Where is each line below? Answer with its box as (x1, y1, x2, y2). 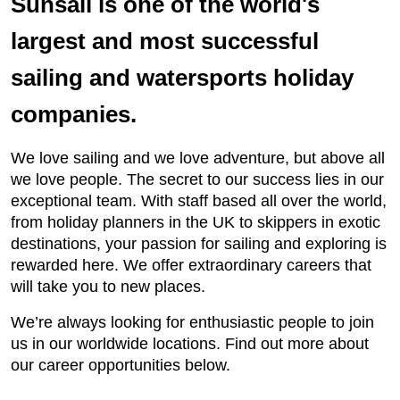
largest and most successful (11, 28, 319, 54)
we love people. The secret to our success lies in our (11, 171, 384, 188)
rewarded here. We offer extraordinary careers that (11, 256, 371, 274)
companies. (11, 101, 137, 128)
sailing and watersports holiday (11, 64, 354, 91)
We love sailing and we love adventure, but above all (11, 149, 385, 167)
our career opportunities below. (11, 356, 230, 374)
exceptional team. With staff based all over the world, (11, 192, 387, 210)
